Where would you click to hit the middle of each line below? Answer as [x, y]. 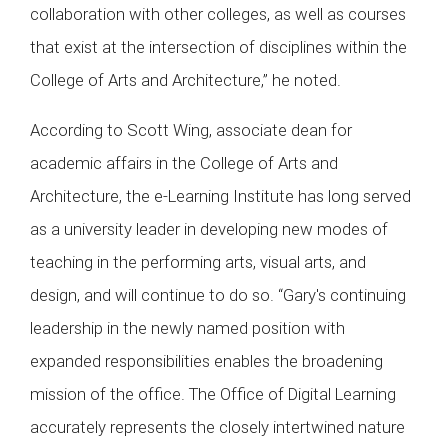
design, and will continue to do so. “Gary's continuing [218, 294]
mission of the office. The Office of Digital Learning [213, 393]
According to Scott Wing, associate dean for [191, 129]
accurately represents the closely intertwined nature [217, 426]
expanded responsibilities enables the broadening [206, 360]
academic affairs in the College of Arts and [184, 162]
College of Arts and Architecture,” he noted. [185, 80]
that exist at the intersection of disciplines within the [218, 47]
